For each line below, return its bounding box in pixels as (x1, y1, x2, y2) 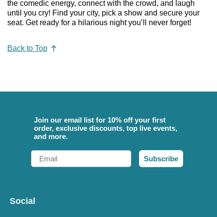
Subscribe (144, 155, 178, 163)
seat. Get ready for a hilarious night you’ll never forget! (7, 18, 191, 27)
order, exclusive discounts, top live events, (34, 124, 177, 133)
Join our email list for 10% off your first (34, 116, 166, 124)
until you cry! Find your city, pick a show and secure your (7, 8, 200, 17)
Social (10, 196, 35, 206)
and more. (34, 132, 68, 141)
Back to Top (7, 44, 47, 53)
